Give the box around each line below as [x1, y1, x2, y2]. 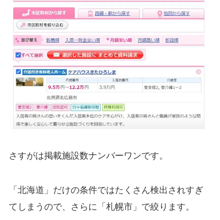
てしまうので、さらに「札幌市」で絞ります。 [8, 201, 194, 212]
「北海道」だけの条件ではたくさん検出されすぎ [8, 185, 203, 195]
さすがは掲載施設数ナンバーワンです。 [8, 150, 168, 161]
